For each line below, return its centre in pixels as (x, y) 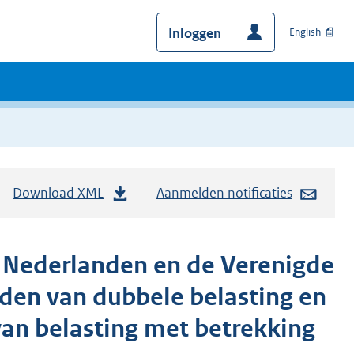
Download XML (58, 193)
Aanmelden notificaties (224, 193)
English (305, 32)
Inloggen (194, 33)
